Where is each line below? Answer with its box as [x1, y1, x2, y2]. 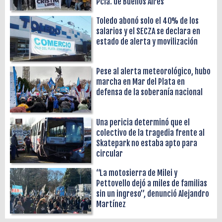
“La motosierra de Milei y [96, 167, 178, 178]
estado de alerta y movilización [96, 36, 198, 47]
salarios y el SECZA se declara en [96, 26, 201, 36]
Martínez [96, 199, 126, 209]
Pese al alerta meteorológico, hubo [96, 66, 211, 77]
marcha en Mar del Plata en [96, 77, 185, 87]
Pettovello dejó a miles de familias [96, 178, 208, 188]
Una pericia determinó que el [96, 117, 190, 127]
